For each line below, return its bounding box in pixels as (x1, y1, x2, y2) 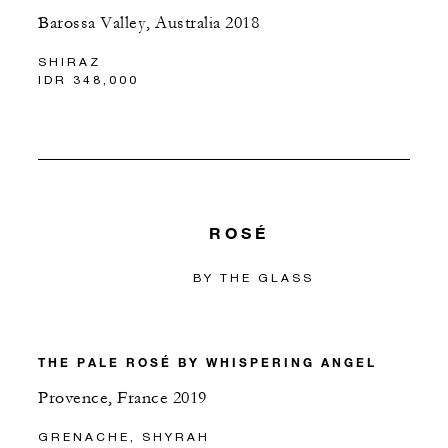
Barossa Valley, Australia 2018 (38, 13, 259, 34)
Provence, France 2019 (38, 387, 207, 408)
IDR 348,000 (38, 72, 139, 88)
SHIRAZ (38, 54, 101, 70)
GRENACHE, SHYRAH (38, 428, 210, 444)
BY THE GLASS (193, 269, 315, 285)
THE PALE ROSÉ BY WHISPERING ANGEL (38, 353, 377, 370)
